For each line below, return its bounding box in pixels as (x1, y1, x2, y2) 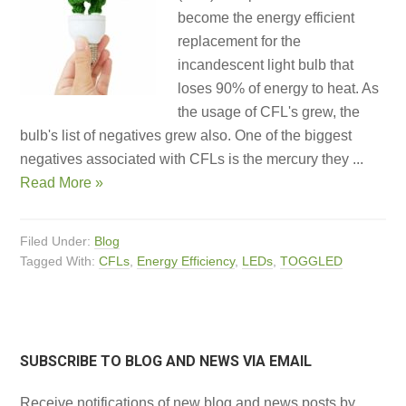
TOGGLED (280, 254, 343, 268)
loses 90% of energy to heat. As (178, 81, 380, 96)
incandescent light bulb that (178, 57, 354, 72)
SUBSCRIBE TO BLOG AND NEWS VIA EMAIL (20, 353, 313, 370)
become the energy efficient (178, 10, 355, 25)
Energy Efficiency (137, 254, 236, 268)
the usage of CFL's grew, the (178, 104, 361, 120)
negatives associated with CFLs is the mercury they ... (20, 151, 364, 167)
